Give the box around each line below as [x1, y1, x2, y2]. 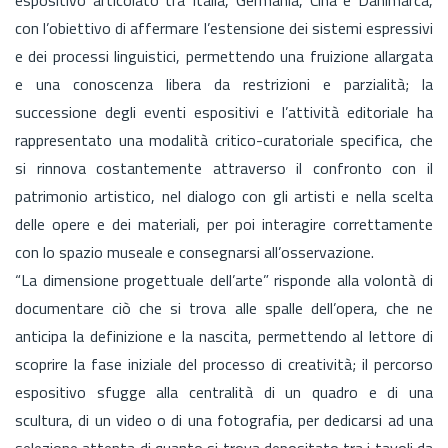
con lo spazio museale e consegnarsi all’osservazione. [15, 239, 374, 264]
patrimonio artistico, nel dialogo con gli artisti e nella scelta [15, 183, 433, 208]
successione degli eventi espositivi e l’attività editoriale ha [15, 99, 433, 124]
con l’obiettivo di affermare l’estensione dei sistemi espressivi [15, 15, 433, 40]
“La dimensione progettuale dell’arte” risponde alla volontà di [15, 267, 433, 292]
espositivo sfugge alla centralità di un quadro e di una [15, 379, 433, 404]
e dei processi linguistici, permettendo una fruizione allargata [15, 43, 433, 68]
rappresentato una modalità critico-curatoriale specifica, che [15, 127, 433, 152]
